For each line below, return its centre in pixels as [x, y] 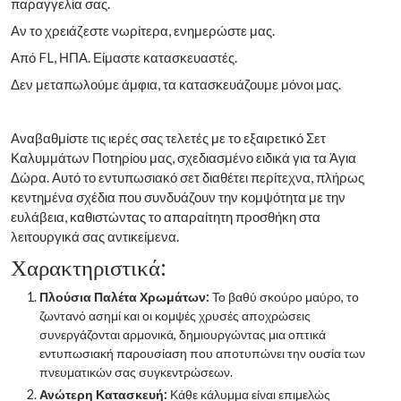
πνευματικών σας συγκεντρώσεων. [136, 371]
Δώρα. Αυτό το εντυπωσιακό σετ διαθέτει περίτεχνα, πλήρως [188, 177]
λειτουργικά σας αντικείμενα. [95, 236]
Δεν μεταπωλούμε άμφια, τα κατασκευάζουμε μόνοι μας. [176, 84]
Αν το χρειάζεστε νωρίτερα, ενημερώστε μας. [143, 30]
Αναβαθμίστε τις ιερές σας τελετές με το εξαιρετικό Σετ [168, 137]
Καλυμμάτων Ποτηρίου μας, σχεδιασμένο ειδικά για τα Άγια [183, 157]
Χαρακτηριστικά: [89, 266]
